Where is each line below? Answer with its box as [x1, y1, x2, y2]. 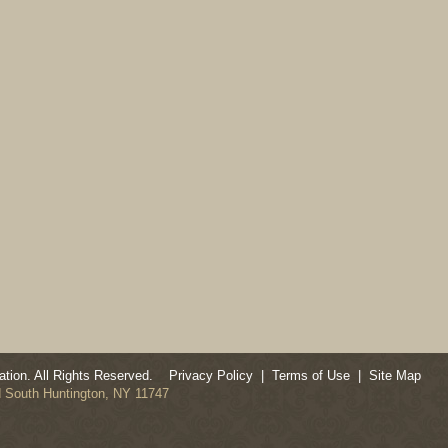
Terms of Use [271, 368, 350, 383]
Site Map [368, 368, 421, 383]
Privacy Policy [168, 368, 253, 383]
